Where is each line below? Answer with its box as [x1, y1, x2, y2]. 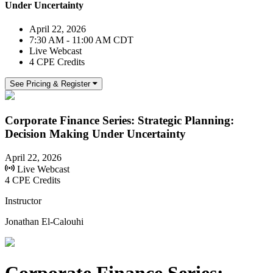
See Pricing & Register [10, 79, 90, 89]
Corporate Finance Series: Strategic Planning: [5, 113, 234, 127]
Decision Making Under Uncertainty [5, 127, 186, 140]
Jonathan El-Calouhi [5, 216, 83, 227]
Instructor [5, 195, 41, 206]
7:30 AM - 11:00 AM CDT [29, 35, 133, 46]
